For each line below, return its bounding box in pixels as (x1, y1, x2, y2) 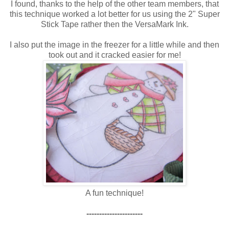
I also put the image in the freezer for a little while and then (10, 40, 219, 49)
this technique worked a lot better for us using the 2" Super (9, 9, 220, 18)
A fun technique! (85, 188, 144, 197)
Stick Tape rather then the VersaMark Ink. (40, 19, 189, 29)
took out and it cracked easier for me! (48, 50, 181, 59)
